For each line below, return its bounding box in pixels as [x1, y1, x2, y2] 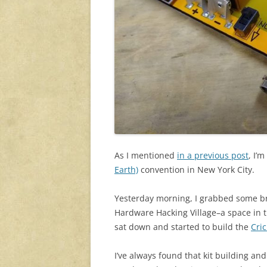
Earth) [114, 164, 138, 176]
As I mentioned [114, 150, 177, 162]
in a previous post [177, 150, 249, 162]
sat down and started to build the [114, 221, 251, 233]
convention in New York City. [138, 164, 254, 176]
